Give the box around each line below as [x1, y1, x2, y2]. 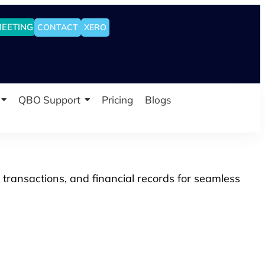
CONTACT [37, 21, 78, 33]
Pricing [101, 93, 133, 106]
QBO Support [18, 93, 80, 106]
